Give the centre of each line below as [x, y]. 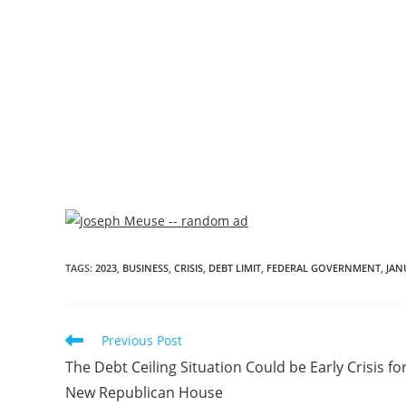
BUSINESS [145, 268]
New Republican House [144, 393]
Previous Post [142, 341]
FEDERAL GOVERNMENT [324, 268]
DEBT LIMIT [235, 268]
